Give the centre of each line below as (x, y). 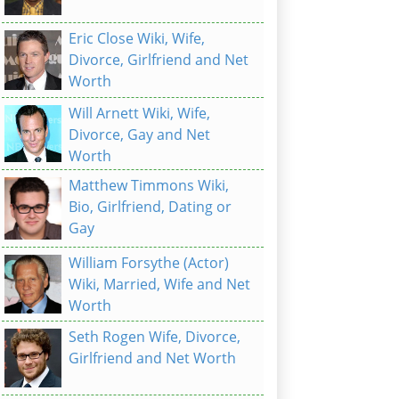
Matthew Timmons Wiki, (149, 186)
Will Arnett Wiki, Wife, (139, 114)
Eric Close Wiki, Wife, (137, 39)
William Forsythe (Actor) (149, 262)
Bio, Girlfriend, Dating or (150, 207)
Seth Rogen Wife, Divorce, (155, 336)
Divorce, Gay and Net (139, 135)
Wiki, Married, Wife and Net (159, 284)
